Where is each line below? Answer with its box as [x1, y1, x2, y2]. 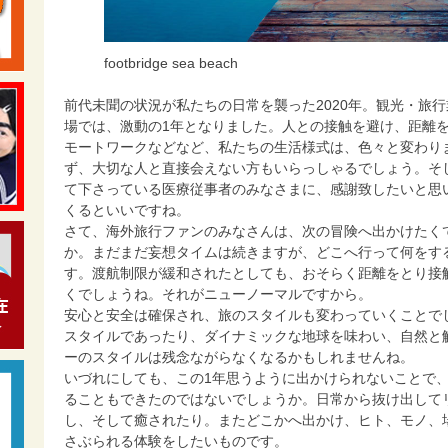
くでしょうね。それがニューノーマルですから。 [64, 285, 372, 302]
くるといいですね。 [64, 201, 190, 218]
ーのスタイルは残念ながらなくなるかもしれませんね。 [64, 348, 414, 365]
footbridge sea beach [103, 54, 238, 71]
